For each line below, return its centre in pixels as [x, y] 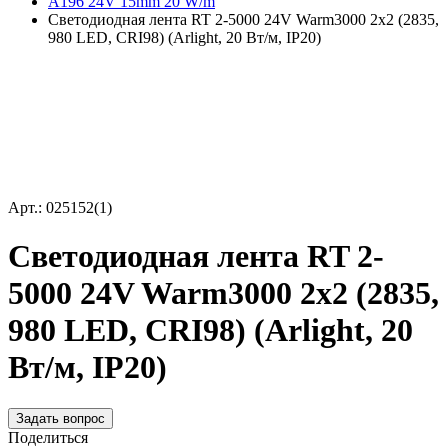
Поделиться [48, 437]
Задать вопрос [60, 418]
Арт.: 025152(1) [60, 207]
